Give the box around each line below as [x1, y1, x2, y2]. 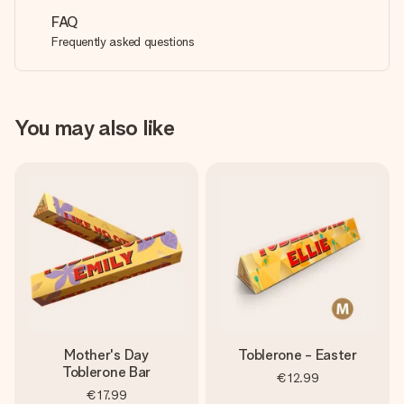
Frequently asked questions [51, 34, 195, 49]
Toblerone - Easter [238, 346, 357, 363]
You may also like [14, 115, 175, 141]
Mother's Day [64, 346, 149, 363]
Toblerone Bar [62, 363, 151, 381]
